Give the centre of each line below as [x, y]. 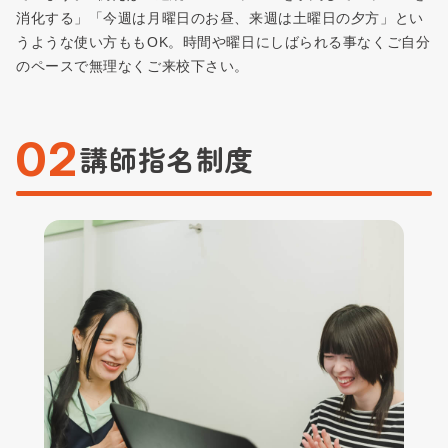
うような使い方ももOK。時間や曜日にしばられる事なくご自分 [223, 42]
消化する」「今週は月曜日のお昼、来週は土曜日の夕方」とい [220, 18]
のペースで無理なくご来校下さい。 [132, 66]
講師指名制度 [167, 159]
